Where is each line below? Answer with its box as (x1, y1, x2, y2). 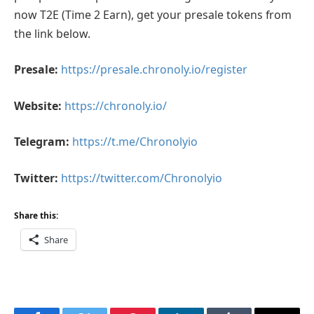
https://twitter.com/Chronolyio (61, 170, 222, 186)
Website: (14, 97, 62, 114)
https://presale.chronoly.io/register (61, 62, 247, 78)
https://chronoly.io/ (64, 97, 167, 114)
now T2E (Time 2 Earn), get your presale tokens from (14, 6, 292, 22)
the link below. (14, 25, 90, 41)
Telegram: (14, 134, 69, 150)
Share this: (14, 209, 58, 221)
